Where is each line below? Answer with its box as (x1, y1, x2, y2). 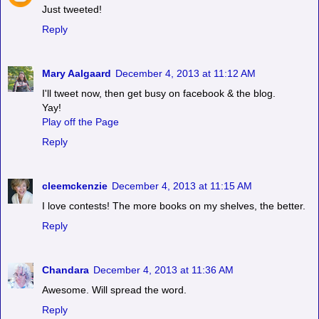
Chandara (42, 264, 89, 276)
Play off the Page (42, 116, 119, 128)
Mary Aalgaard (42, 68, 111, 80)
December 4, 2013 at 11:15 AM (112, 180, 252, 192)
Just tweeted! (42, 4, 102, 16)
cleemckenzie (42, 180, 108, 192)
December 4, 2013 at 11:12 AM (115, 68, 256, 80)
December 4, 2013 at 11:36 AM (93, 264, 234, 276)
